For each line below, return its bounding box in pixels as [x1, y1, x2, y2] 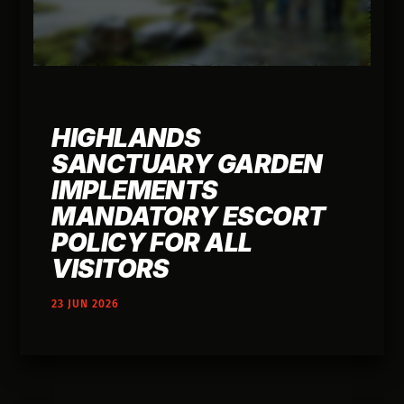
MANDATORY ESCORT [51, 201, 326, 233]
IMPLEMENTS [51, 175, 218, 207]
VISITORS [51, 253, 170, 285]
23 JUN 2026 [51, 298, 120, 311]
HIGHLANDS [51, 123, 201, 154]
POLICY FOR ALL [51, 227, 252, 259]
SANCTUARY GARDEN [51, 149, 323, 180]
